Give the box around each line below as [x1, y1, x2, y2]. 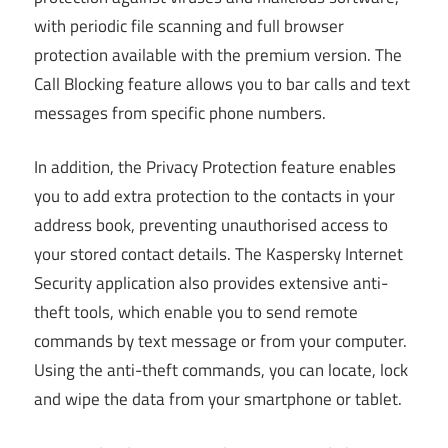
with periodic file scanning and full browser [34, 12, 344, 39]
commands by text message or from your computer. [34, 328, 407, 355]
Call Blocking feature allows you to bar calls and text [34, 70, 410, 97]
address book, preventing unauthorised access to [34, 212, 388, 239]
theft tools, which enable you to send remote [34, 299, 358, 326]
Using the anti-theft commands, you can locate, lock [34, 357, 408, 384]
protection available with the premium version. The [34, 41, 402, 68]
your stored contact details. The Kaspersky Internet [34, 241, 403, 268]
